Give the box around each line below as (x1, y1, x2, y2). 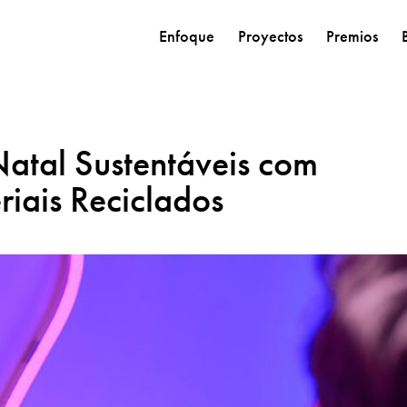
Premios (325, 25, 378, 46)
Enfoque (158, 25, 214, 46)
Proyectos (237, 25, 303, 46)
